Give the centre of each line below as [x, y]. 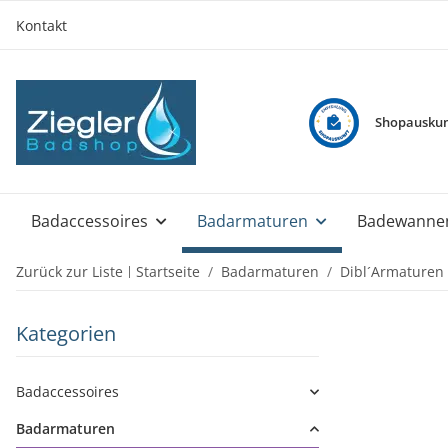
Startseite [168, 271]
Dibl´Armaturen [392, 271]
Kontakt [41, 25]
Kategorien [66, 333]
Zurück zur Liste [69, 271]
